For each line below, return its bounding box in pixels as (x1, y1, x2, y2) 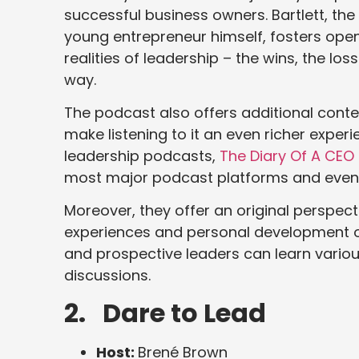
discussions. (64, 265, 151, 286)
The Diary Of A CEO (220, 145, 354, 166)
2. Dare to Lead (64, 294, 266, 331)
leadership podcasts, (64, 145, 220, 166)
